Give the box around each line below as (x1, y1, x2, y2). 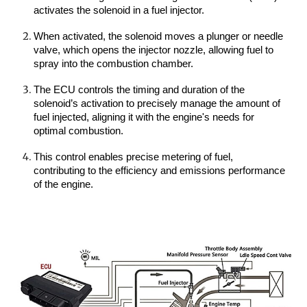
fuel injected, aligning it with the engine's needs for (34, 112, 255, 123)
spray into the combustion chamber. (34, 58, 194, 70)
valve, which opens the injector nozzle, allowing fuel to (34, 45, 274, 56)
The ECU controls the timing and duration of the (34, 84, 245, 96)
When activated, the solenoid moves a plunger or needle (34, 31, 284, 42)
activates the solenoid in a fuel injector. (34, 5, 205, 16)
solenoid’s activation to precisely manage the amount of (34, 98, 281, 110)
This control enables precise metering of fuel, (34, 151, 234, 163)
